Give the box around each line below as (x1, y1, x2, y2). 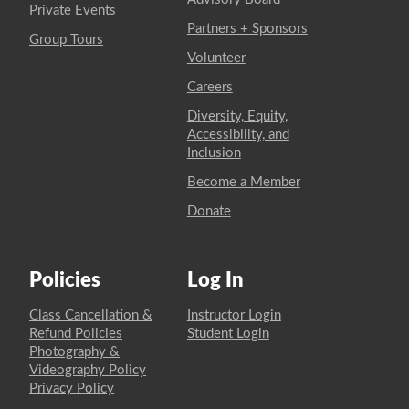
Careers (186, 79, 233, 94)
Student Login (186, 326, 269, 341)
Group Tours (29, 32, 103, 47)
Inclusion (186, 145, 241, 160)
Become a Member (186, 174, 300, 189)
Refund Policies (29, 326, 122, 341)
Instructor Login (186, 308, 281, 322)
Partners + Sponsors (186, 21, 308, 36)
